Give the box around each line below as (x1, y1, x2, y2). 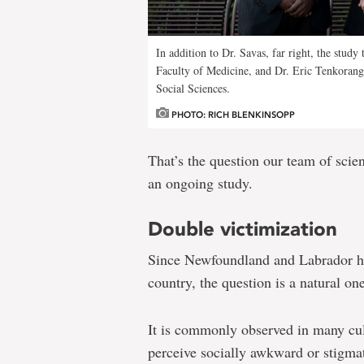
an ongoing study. (148, 172, 253, 193)
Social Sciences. (156, 80, 230, 96)
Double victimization (148, 216, 337, 240)
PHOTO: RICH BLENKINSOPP (169, 109, 295, 120)
